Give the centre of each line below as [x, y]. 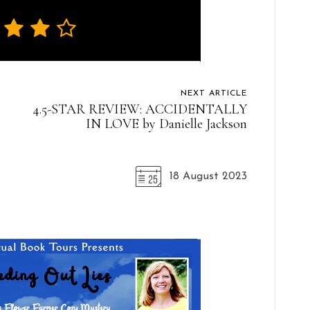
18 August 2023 [208, 176]
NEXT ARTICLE [213, 93]
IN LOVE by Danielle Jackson [166, 124]
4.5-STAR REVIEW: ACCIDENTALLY [139, 109]
